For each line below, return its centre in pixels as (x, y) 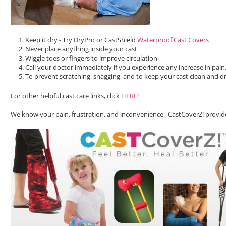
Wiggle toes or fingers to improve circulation (92, 58)
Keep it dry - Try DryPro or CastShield (81, 40)
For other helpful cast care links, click (66, 96)
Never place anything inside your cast (81, 49)
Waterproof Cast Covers (173, 40)
